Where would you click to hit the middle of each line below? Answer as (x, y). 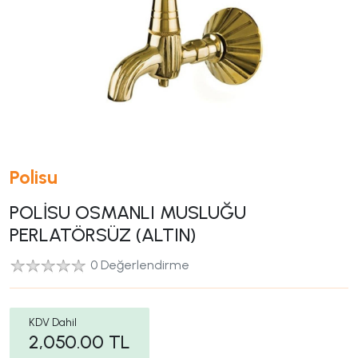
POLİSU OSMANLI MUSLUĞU (128, 213)
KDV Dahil (53, 322)
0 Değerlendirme (140, 265)
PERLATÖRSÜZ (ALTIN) (103, 235)
